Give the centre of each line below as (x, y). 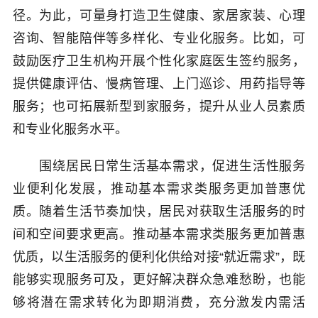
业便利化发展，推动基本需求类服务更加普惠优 (159, 189)
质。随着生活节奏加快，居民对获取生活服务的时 (159, 212)
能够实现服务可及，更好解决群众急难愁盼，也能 (159, 280)
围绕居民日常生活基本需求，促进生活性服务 (159, 166)
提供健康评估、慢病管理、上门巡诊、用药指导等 (159, 84)
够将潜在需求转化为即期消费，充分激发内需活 (159, 302)
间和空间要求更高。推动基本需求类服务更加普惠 (159, 234)
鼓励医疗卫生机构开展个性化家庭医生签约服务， (159, 61)
